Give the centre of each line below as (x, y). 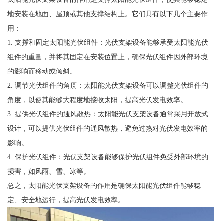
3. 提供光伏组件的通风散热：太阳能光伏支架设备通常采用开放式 (108, 114)
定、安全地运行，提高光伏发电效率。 (66, 200)
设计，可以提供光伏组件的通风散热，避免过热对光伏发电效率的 (107, 129)
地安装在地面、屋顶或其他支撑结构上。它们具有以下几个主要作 (107, 14)
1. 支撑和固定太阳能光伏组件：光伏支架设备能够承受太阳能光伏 (108, 43)
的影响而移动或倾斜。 (42, 71)
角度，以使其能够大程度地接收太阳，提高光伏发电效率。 (97, 100)
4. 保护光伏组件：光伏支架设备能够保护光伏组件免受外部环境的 (108, 157)
